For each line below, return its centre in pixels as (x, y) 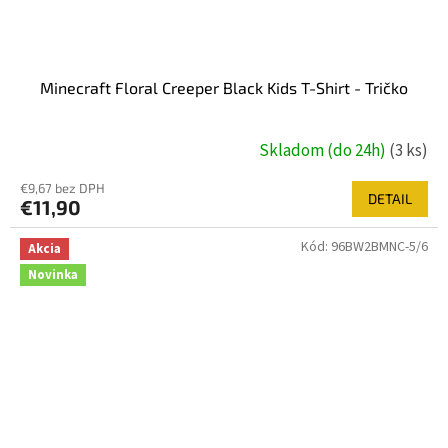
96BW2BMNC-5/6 (379, 247)
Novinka (53, 274)
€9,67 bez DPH (62, 188)
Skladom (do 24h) (324, 150)
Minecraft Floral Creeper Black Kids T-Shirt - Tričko (224, 88)
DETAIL (390, 199)
